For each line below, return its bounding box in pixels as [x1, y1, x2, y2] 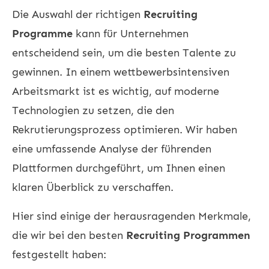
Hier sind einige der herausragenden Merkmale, [12, 209, 251, 223]
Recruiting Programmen [126, 228, 250, 242]
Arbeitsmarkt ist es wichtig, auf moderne [12, 84, 219, 98]
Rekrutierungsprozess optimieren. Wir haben [12, 122, 237, 136]
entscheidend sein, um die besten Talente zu [12, 46, 236, 59]
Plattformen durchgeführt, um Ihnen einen [12, 161, 225, 175]
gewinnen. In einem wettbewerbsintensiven [12, 65, 229, 79]
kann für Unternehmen [73, 26, 189, 40]
